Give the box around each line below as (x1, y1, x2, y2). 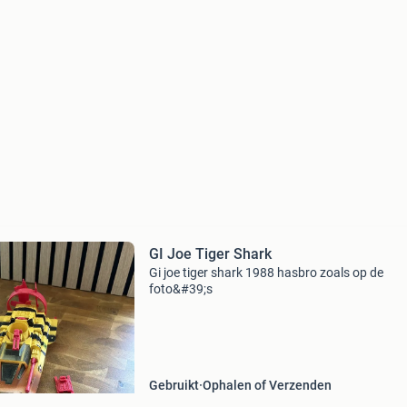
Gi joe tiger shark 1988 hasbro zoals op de (148, 265, 383, 280)
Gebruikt (148, 378, 199, 392)
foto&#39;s (148, 282, 213, 296)
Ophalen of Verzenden (202, 378, 332, 392)
